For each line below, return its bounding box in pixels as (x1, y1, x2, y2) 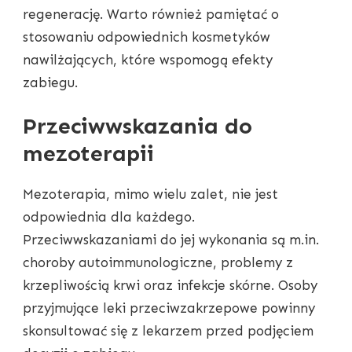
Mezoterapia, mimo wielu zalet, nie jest (23, 186, 278, 203)
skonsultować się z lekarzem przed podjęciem (23, 323, 313, 339)
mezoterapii (23, 140, 154, 167)
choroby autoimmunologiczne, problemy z (23, 255, 293, 271)
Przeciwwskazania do (23, 112, 252, 140)
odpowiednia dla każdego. (23, 209, 195, 225)
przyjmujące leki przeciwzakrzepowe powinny (23, 300, 315, 317)
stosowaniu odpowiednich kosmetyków (23, 28, 270, 45)
